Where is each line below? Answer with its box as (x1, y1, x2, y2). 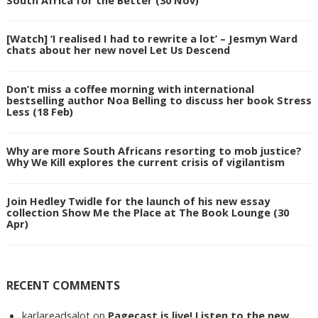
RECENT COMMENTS (6, 277, 120, 293)
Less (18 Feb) (6, 104, 73, 119)
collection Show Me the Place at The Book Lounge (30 (6, 204, 289, 219)
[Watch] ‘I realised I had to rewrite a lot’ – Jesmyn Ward (6, 31, 297, 46)
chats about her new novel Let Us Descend (6, 43, 230, 57)
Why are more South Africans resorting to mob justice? (6, 143, 302, 158)
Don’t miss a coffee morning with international (6, 82, 254, 97)
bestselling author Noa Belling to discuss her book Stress (6, 93, 312, 108)
